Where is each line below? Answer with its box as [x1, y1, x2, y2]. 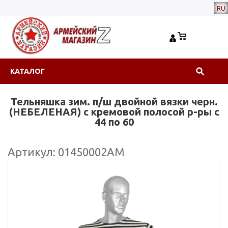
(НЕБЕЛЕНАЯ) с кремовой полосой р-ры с [9, 106, 219, 118]
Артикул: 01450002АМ [8, 146, 125, 158]
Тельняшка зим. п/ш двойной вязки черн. [10, 96, 218, 107]
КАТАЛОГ [10, 67, 45, 75]
